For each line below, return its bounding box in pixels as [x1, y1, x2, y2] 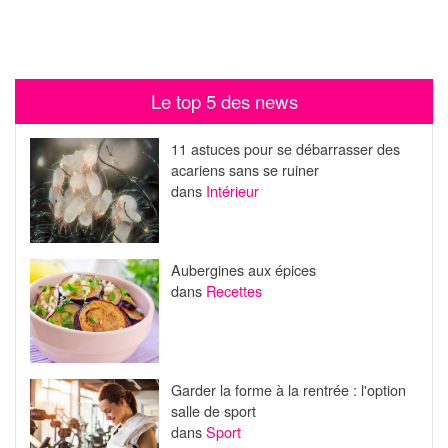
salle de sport [170, 399, 256, 421]
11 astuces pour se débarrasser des [170, 138, 400, 160]
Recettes [205, 279, 262, 301]
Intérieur [205, 180, 259, 202]
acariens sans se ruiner [170, 159, 319, 181]
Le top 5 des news [150, 88, 298, 115]
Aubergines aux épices [170, 258, 316, 280]
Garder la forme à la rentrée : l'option [170, 378, 406, 400]
